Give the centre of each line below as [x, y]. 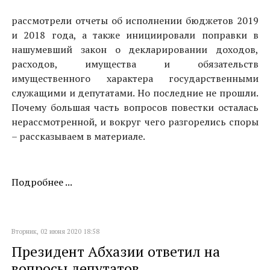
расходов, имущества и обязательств [135, 64]
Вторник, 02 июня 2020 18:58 [55, 231]
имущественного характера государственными [135, 78]
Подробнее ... [42, 182]
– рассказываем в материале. [78, 136]
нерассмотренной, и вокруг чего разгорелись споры [135, 122]
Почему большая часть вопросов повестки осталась [135, 107]
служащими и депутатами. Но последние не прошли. [135, 93]
